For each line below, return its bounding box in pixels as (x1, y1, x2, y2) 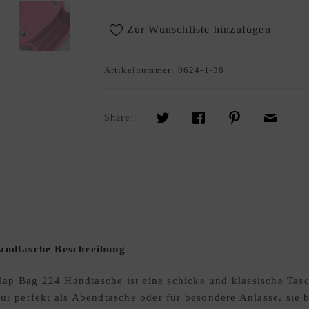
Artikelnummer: (103, 65, 178, 76)
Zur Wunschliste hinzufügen (126, 23, 271, 36)
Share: (103, 112, 134, 123)
